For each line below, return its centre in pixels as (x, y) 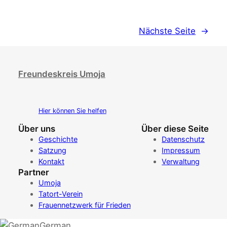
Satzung (52, 150)
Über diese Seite (175, 129)
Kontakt (51, 162)
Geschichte (58, 139)
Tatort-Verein (60, 194)
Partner (33, 173)
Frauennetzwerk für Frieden (84, 205)
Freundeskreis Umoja (62, 74)
